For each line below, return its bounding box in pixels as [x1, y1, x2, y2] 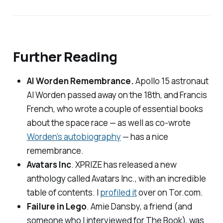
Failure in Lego [26, 201, 87, 213]
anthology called [26, 173, 92, 185]
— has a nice [120, 131, 168, 143]
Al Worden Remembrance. [26, 75, 135, 87]
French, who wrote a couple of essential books [26, 103, 203, 115]
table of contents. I [26, 187, 100, 199]
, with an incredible [134, 173, 206, 185]
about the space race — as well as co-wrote [26, 117, 191, 129]
